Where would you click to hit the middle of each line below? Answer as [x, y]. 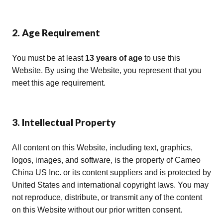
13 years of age [114, 58]
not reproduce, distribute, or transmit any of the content [107, 197]
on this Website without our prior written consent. [97, 210]
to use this [161, 58]
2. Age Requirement [56, 32]
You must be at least [49, 58]
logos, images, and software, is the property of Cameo [106, 160]
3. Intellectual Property [64, 122]
